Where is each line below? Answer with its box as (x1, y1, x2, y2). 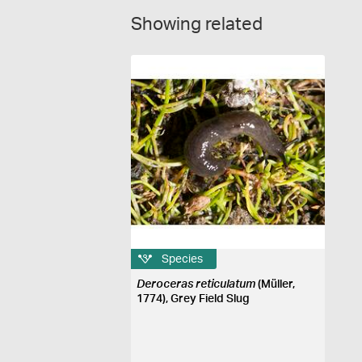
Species (162, 253, 204, 265)
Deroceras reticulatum (137, 279, 256, 290)
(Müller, (255, 279, 296, 290)
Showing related (131, 15, 263, 33)
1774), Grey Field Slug (137, 293, 250, 305)
